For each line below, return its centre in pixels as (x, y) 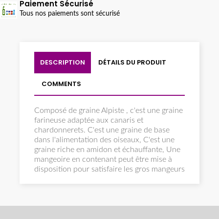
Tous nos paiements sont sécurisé (70, 14)
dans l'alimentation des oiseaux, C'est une (104, 140)
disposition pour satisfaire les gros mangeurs (109, 169)
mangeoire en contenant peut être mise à (103, 160)
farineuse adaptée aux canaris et (89, 120)
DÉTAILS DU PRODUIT (132, 63)
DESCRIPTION (63, 63)
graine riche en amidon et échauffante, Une (107, 150)
